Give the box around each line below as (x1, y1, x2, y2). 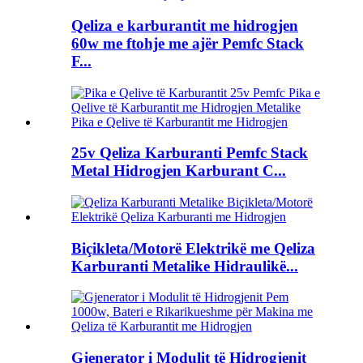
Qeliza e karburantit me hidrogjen (71, 16, 298, 34)
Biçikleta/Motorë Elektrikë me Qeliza (71, 239, 315, 257)
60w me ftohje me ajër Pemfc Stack (71, 34, 304, 52)
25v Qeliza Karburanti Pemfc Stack (71, 144, 308, 162)
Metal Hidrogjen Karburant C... (71, 162, 286, 180)
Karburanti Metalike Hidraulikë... (71, 257, 298, 275)
